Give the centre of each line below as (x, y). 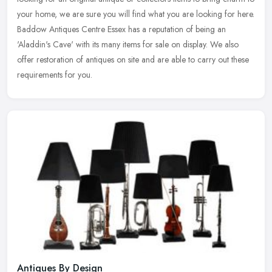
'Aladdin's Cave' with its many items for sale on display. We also (128, 44)
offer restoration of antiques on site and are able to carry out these (133, 59)
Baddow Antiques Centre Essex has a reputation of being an (121, 29)
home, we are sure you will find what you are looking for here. (145, 14)
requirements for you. (55, 74)
